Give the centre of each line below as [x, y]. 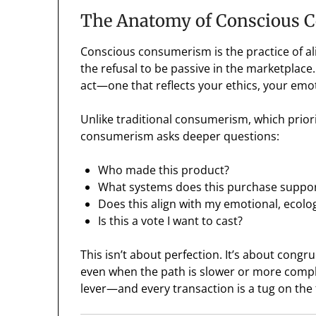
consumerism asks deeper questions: [180, 136]
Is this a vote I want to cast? [171, 221]
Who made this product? [164, 170]
